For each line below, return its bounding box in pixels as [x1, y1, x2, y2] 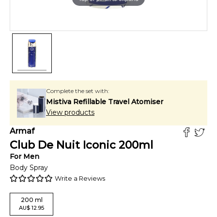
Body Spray [10, 163, 48, 172]
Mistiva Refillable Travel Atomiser [46, 97, 163, 106]
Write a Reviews [55, 174, 105, 182]
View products [46, 108, 94, 117]
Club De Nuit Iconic [10, 139, 116, 152]
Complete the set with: [46, 87, 109, 94]
